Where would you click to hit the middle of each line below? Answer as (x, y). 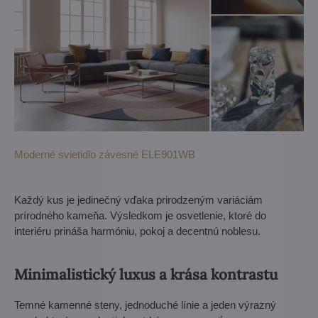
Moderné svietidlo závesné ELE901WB (105, 155)
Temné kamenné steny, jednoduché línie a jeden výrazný (145, 305)
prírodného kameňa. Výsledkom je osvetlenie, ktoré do (140, 216)
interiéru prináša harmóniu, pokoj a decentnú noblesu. (137, 231)
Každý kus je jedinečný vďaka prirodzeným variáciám (138, 200)
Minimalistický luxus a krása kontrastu (146, 275)
